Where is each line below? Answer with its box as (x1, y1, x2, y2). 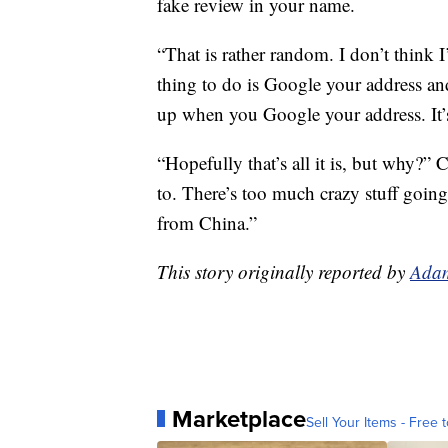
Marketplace (172, 400, 306, 437)
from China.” (157, 209, 257, 235)
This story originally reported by (157, 258, 410, 284)
